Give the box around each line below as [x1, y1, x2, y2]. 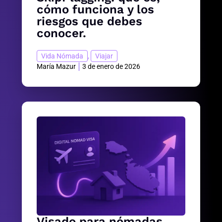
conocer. [37, 26, 86, 41]
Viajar [95, 52, 113, 60]
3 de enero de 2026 [82, 62, 140, 71]
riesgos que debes [37, 14, 142, 29]
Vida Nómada [41, 52, 83, 60]
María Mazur [37, 62, 76, 71]
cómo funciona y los [37, 2, 154, 17]
